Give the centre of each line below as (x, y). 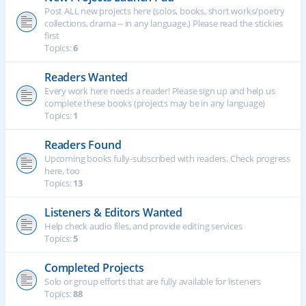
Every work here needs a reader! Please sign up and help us (160, 91)
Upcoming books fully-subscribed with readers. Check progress (167, 158)
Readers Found (83, 145)
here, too (62, 171)
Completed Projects (94, 268)
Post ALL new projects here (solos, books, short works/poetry (165, 11)
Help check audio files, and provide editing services (143, 226)
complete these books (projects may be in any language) (155, 103)
